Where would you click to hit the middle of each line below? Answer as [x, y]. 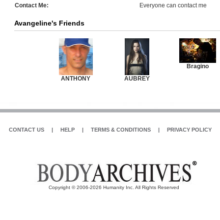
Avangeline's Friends [49, 23]
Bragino [198, 66]
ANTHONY [76, 79]
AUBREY [137, 79]
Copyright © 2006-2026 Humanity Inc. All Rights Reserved [114, 187]
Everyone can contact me [173, 5]
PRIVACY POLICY [189, 130]
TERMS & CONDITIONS [121, 130]
